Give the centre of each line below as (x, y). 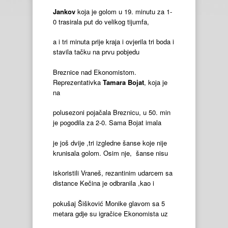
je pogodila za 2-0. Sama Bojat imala (107, 123)
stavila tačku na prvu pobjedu (96, 52)
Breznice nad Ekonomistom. (95, 72)
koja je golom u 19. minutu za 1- (124, 11)
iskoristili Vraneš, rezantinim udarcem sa (113, 173)
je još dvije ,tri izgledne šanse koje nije (110, 142)
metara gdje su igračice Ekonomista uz (110, 213)
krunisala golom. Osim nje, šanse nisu (110, 153)
